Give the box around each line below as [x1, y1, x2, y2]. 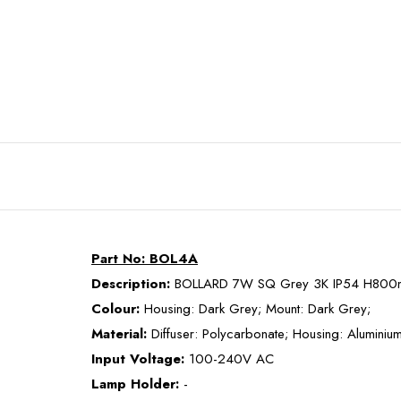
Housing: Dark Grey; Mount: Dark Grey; [144, 298, 371, 319]
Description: [91, 273, 170, 294]
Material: [91, 323, 147, 344]
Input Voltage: [91, 348, 184, 369]
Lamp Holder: [91, 373, 179, 394]
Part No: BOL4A [91, 248, 198, 269]
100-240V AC [189, 348, 274, 369]
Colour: [91, 298, 140, 319]
